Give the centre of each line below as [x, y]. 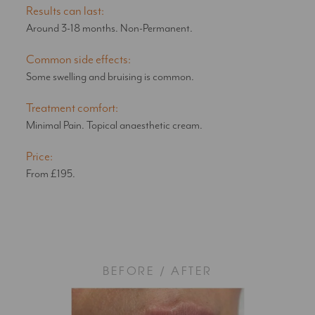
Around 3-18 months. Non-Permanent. [110, 28]
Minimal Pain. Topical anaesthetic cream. [115, 125]
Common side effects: [79, 59]
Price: [40, 156]
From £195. [51, 174]
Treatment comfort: [72, 108]
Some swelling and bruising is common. [110, 77]
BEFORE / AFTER [157, 272]
